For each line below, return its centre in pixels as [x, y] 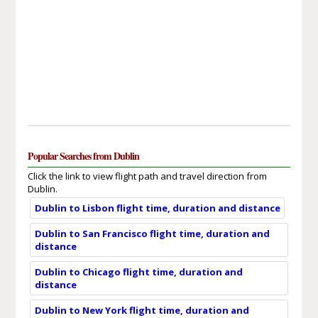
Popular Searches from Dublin [83, 155]
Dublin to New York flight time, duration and [142, 310]
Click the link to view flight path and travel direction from [147, 176]
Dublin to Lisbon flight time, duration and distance [157, 208]
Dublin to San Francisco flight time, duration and [152, 233]
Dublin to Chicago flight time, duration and [138, 272]
